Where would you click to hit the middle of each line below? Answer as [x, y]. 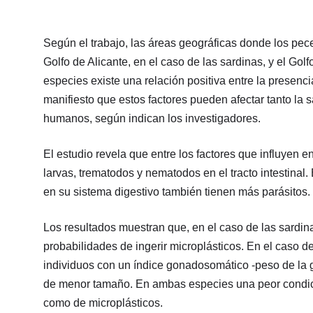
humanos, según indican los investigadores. [152, 118]
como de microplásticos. [103, 303]
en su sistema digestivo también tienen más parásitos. [177, 191]
